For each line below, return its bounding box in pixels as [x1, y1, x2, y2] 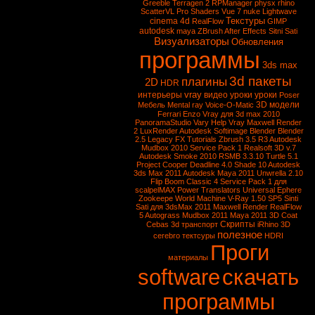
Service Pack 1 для [219, 177, 287, 186]
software [138, 265, 220, 289]
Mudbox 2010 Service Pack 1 [141, 143, 242, 152]
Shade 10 [234, 160, 266, 169]
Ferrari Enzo [157, 110, 200, 118]
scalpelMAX [135, 186, 175, 194]
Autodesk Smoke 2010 [139, 152, 217, 160]
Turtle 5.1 [265, 152, 298, 160]
